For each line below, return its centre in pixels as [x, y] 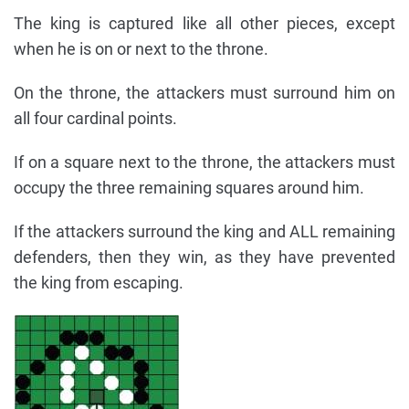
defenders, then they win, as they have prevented [204, 257]
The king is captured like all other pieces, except [204, 23]
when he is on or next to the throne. [141, 48]
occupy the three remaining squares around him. [189, 187]
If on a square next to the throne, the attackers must [204, 162]
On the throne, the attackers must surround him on [204, 92]
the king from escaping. [99, 282]
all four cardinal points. [95, 118]
